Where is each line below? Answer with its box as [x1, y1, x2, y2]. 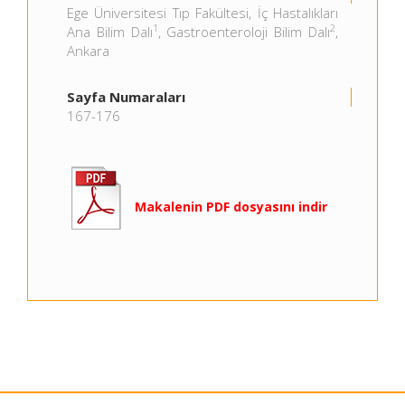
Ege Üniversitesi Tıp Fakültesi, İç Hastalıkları [67, 4, 338, 22]
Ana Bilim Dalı [67, 23, 153, 41]
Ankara [67, 42, 109, 60]
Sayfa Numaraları [67, 88, 185, 106]
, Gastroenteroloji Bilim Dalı [157, 23, 331, 41]
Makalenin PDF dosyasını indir [135, 198, 327, 215]
